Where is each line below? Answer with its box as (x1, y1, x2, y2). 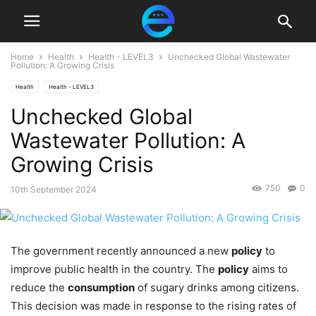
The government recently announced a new (11, 244, 231, 258)
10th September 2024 (11, 184, 97, 195)
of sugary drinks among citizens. (135, 281, 299, 295)
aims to (249, 262, 288, 276)
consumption (68, 281, 135, 295)
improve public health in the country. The (11, 262, 218, 276)
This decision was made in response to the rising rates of (11, 299, 296, 313)
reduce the (11, 281, 68, 295)
